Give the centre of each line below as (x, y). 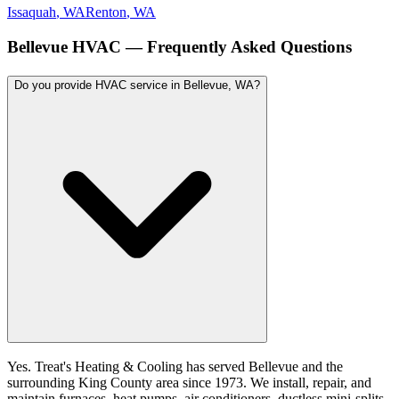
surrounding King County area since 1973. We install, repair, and (189, 383)
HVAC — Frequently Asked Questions (210, 46)
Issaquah (32, 12)
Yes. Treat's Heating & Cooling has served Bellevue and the (175, 367)
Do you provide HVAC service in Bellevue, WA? (137, 85)
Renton (106, 12)
